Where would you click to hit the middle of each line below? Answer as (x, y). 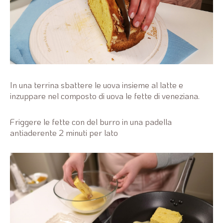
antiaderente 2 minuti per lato (64, 133)
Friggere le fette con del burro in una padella (91, 122)
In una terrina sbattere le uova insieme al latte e (97, 85)
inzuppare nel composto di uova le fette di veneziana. (105, 96)
